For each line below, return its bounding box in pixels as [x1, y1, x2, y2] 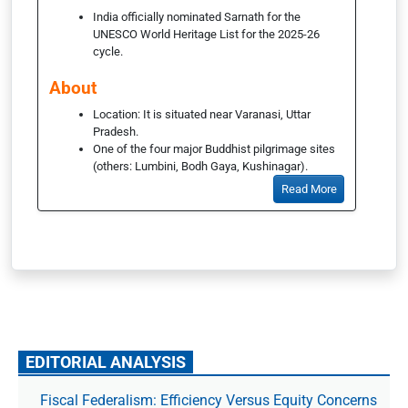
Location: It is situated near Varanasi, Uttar [93, 107, 311, 121]
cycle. [93, 44, 123, 58]
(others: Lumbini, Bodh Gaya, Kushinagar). [93, 158, 308, 173]
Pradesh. [93, 124, 138, 138]
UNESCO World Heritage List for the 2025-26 [93, 26, 320, 41]
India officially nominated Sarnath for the [93, 9, 301, 24]
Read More [280, 181, 337, 196]
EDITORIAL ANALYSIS [25, 352, 186, 372]
